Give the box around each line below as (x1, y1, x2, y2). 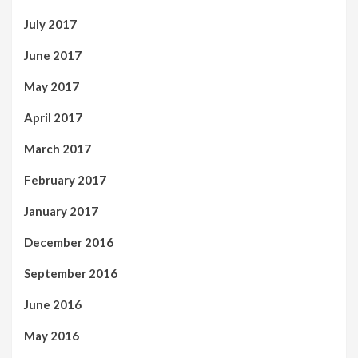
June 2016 (24, 296, 82, 312)
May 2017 (24, 78, 79, 93)
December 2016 (24, 234, 113, 249)
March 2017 (24, 141, 91, 156)
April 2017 (24, 109, 82, 125)
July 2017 (24, 16, 77, 31)
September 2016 (24, 265, 117, 280)
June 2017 (24, 47, 82, 62)
